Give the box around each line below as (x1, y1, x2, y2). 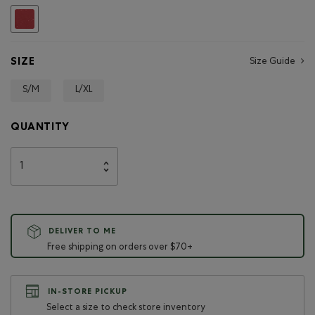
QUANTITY (11, 122, 70, 134)
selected (34, 11, 70, 20)
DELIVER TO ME (46, 228, 116, 236)
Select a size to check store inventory (46, 304, 205, 313)
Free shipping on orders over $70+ (47, 243, 193, 252)
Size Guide (250, 58, 295, 67)
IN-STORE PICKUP (45, 288, 127, 297)
